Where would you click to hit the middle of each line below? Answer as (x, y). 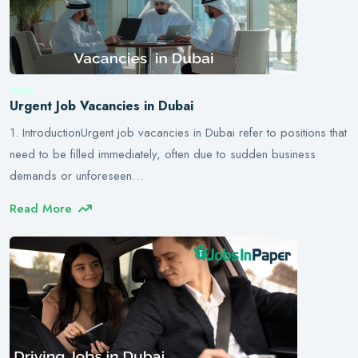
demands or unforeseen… (76, 176)
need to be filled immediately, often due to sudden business (163, 154)
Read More (41, 209)
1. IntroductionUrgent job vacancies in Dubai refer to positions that (178, 133)
